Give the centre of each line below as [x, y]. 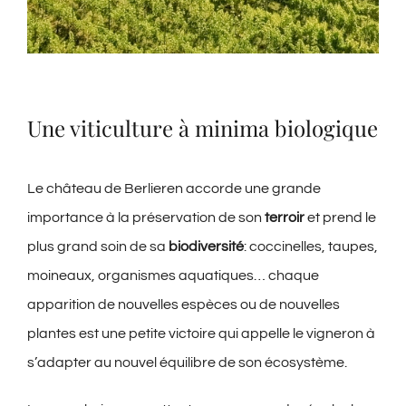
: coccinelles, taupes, [310, 247]
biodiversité [206, 247]
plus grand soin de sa [97, 247]
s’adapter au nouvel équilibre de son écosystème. [187, 363]
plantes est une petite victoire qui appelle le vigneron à [201, 334]
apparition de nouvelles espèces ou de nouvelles [183, 305]
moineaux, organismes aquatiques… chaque [173, 276]
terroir [284, 218]
